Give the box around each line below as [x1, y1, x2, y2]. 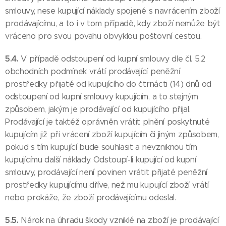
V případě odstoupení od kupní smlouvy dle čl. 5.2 [21, 54, 205, 64]
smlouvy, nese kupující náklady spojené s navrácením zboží [5, 6, 220, 16]
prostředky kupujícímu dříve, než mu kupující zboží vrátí [5, 180, 209, 190]
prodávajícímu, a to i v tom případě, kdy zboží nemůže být [5, 19, 220, 28]
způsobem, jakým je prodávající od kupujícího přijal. [5, 104, 191, 114]
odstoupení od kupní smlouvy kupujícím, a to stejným [5, 92, 198, 101]
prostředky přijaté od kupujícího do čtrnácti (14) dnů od [5, 79, 212, 89]
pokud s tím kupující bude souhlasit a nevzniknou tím [5, 142, 197, 152]
